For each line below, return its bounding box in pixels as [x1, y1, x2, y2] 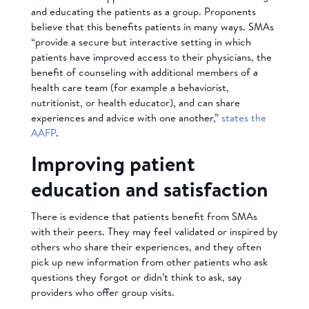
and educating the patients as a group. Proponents [30, 3, 256, 19]
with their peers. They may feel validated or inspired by [30, 223, 278, 239]
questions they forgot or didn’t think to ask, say [30, 269, 242, 284]
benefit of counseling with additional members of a [30, 64, 258, 79]
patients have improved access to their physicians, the [30, 49, 272, 64]
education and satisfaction [30, 174, 268, 203]
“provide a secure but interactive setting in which [30, 34, 251, 49]
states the [221, 110, 266, 125]
